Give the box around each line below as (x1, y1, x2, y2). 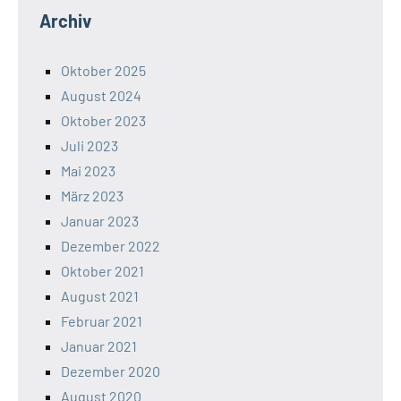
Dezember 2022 (61, 237, 160, 255)
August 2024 (61, 87, 141, 105)
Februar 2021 (61, 312, 142, 330)
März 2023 (61, 187, 124, 205)
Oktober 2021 (61, 262, 144, 280)
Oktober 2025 (61, 62, 146, 80)
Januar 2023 (61, 212, 139, 230)
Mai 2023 (61, 162, 115, 180)
